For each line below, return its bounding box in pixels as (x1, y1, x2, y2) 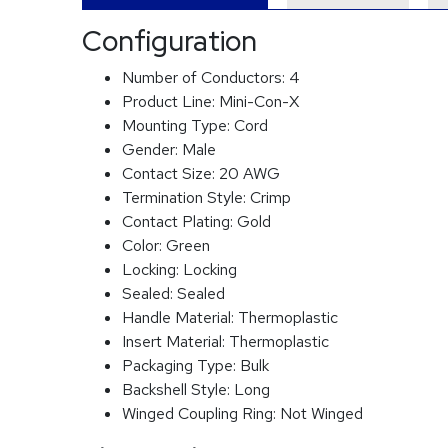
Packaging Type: (122, 355, 240, 376)
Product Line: (122, 91, 219, 112)
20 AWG (219, 163, 280, 184)
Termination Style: (122, 187, 250, 208)
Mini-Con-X (219, 91, 299, 112)
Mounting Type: (122, 115, 234, 136)
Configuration (82, 22, 257, 60)
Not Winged (280, 403, 363, 424)
